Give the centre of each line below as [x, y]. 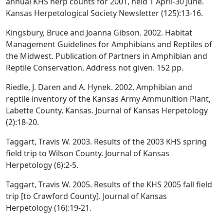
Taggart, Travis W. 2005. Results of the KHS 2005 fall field [109, 184]
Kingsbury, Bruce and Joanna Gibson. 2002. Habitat [99, 32]
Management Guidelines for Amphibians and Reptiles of [109, 44]
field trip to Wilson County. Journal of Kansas [88, 153]
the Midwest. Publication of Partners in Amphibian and [107, 56]
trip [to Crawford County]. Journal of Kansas [86, 196]
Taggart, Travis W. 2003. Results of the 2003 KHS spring [106, 141]
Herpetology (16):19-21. [49, 208]
